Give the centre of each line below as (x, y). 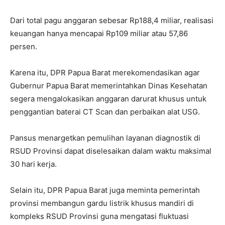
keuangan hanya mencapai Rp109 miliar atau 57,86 (99, 33)
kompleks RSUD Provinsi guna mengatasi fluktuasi (99, 216)
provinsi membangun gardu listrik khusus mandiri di (102, 203)
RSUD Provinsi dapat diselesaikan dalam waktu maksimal (111, 151)
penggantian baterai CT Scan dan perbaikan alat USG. (105, 112)
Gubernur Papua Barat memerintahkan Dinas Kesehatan (109, 86)
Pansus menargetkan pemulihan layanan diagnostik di (105, 138)
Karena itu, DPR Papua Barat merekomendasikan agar (105, 73)
